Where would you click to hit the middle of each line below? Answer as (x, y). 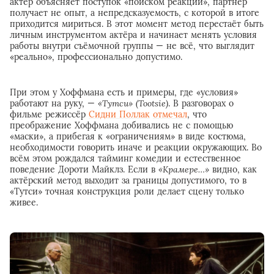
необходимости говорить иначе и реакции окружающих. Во (136, 147)
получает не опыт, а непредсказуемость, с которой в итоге (135, 13)
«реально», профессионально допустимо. (96, 57)
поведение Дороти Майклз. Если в (84, 169)
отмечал (170, 114)
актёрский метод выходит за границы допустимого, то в (128, 180)
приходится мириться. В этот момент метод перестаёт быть (137, 24)
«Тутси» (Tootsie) (133, 103)
